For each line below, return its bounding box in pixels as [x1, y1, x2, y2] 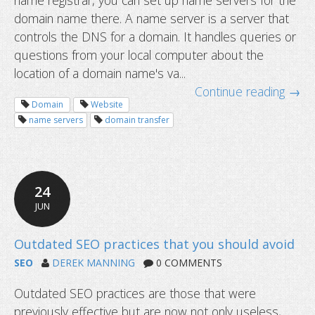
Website [90, 98, 123, 110]
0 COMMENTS [153, 256, 222, 270]
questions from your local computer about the [14, 46, 264, 64]
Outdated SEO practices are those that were [14, 285, 256, 302]
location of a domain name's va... [14, 65, 186, 82]
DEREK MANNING [52, 256, 135, 270]
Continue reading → [195, 83, 301, 101]
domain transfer [105, 113, 169, 126]
